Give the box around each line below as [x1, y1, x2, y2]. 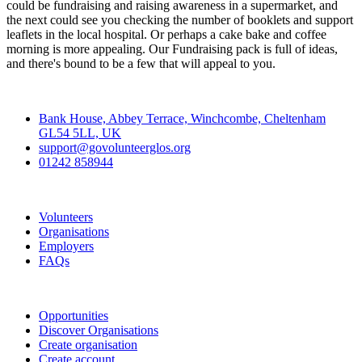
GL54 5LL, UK [39, 126, 121, 140]
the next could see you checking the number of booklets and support [6, 13, 353, 27]
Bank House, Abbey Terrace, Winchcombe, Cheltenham [39, 112, 326, 125]
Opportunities [39, 309, 108, 322]
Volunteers [39, 210, 93, 224]
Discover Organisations [39, 323, 158, 337]
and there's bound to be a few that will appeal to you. [6, 57, 276, 70]
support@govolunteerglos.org [39, 141, 191, 154]
